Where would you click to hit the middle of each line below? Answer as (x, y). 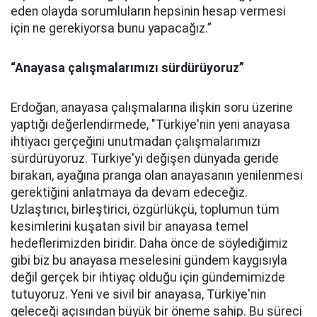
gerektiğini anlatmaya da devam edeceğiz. (129, 192)
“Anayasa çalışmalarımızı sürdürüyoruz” (127, 68)
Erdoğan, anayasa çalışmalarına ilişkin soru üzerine (152, 108)
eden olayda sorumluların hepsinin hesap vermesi (148, 11)
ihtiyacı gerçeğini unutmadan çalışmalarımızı (136, 142)
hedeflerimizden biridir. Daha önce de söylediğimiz (149, 243)
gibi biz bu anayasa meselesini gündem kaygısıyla (149, 260)
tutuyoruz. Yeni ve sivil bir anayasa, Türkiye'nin (138, 294)
